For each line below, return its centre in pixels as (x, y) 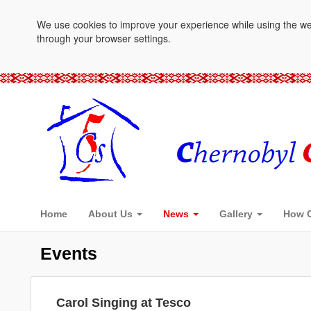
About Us (111, 214)
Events (68, 253)
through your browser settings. (103, 38)
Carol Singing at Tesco (123, 303)
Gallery (237, 214)
